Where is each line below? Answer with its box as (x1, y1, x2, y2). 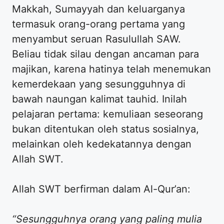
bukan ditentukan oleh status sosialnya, (12, 122, 199, 135)
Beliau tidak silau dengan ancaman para (12, 47, 199, 60)
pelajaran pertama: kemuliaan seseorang (12, 107, 203, 120)
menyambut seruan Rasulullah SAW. (12, 32, 181, 45)
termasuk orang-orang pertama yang (12, 17, 185, 30)
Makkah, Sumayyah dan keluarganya (12, 2, 185, 15)
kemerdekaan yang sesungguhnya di (12, 77, 185, 90)
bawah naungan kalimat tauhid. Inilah (12, 92, 187, 105)
